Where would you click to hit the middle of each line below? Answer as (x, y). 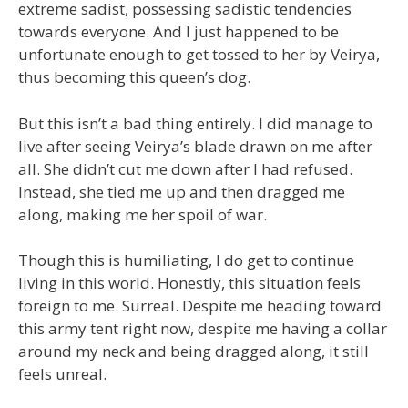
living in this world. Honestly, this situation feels (189, 283)
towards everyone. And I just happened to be (178, 31)
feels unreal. (62, 374)
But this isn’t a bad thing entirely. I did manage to (195, 123)
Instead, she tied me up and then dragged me (182, 191)
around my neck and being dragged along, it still (194, 351)
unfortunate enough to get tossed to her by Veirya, (199, 54)
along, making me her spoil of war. (143, 214)
